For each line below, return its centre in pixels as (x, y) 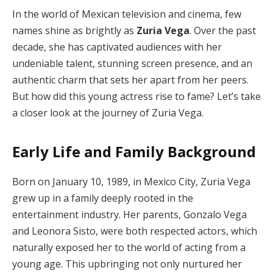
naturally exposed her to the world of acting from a (129, 247)
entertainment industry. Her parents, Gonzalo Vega (129, 214)
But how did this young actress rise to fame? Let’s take (136, 96)
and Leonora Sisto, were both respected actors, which (135, 231)
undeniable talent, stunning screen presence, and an (132, 63)
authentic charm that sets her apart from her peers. (130, 80)
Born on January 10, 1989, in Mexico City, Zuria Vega (131, 182)
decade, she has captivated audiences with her (117, 47)
